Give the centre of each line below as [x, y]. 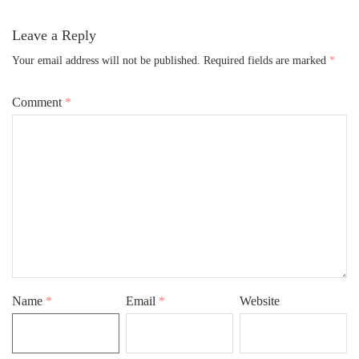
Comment [38, 103]
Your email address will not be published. [106, 61]
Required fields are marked [266, 61]
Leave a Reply [54, 36]
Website [260, 301]
